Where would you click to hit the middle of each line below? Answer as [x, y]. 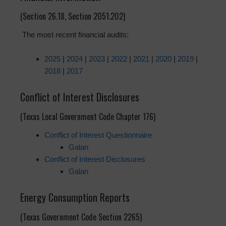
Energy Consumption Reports [75, 197]
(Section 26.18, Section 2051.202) [73, 16]
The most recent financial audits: [75, 35]
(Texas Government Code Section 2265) [81, 217]
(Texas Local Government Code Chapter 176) [88, 117]
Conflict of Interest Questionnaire [98, 135]
